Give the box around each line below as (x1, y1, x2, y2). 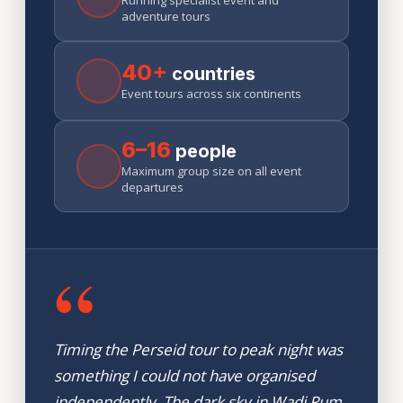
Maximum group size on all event (121, 163, 301, 179)
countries (167, 63, 255, 85)
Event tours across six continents (121, 85, 301, 102)
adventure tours (121, 8, 210, 24)
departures (121, 179, 184, 195)
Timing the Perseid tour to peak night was (54, 339, 343, 360)
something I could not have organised (54, 365, 315, 386)
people (171, 140, 237, 162)
